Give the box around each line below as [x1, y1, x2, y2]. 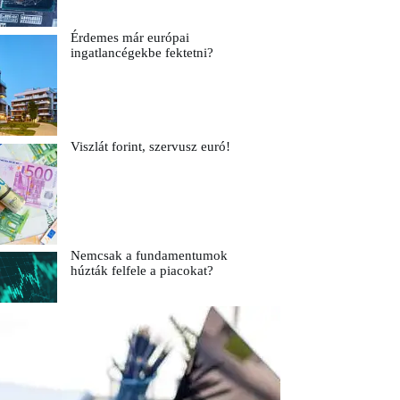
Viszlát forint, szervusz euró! [70, 139, 230, 154]
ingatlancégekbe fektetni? [70, 46, 213, 61]
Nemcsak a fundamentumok [70, 247, 228, 262]
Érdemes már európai [70, 30, 189, 46]
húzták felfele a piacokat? [70, 262, 213, 278]
